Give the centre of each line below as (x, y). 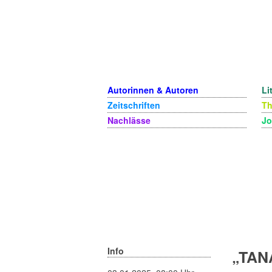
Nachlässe (129, 120)
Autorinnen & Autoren (153, 90)
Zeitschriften (134, 105)
